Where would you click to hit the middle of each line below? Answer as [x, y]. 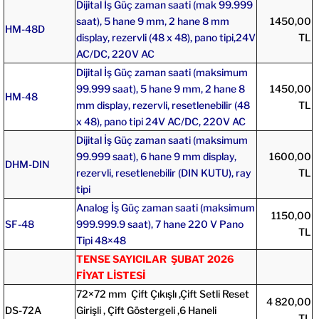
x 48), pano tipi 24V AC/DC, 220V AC [161, 121]
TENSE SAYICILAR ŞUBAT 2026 [155, 258]
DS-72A [23, 310]
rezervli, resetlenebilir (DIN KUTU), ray [163, 172]
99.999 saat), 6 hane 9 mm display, [156, 156]
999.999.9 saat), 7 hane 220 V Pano [159, 224]
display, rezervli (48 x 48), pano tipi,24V [166, 37]
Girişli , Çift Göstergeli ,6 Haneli [146, 310]
